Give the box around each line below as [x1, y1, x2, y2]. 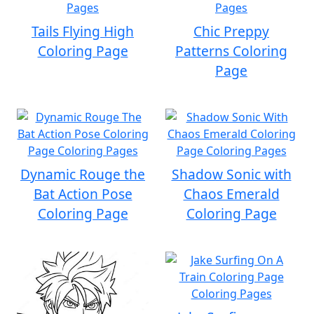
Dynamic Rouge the [20, 165, 145, 184]
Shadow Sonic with [171, 165, 292, 184]
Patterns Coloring [175, 41, 287, 60]
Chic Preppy [193, 22, 269, 41]
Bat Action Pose [33, 184, 132, 203]
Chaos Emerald [183, 184, 280, 203]
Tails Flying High [32, 22, 134, 41]
